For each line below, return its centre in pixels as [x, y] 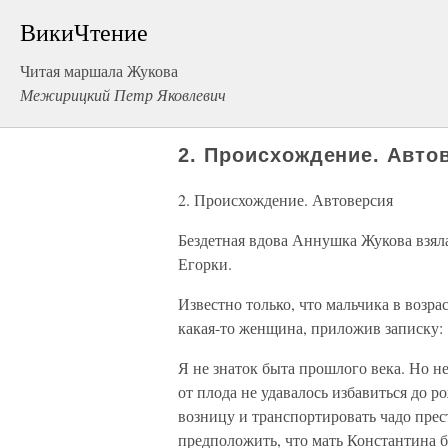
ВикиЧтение [84, 32]
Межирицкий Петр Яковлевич [123, 94]
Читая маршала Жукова [99, 70]
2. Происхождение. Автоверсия [285, 199]
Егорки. [205, 263]
